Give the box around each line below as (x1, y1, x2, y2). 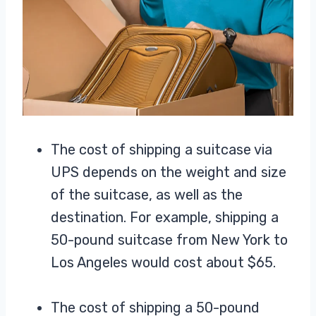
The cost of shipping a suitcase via (51, 141, 272, 159)
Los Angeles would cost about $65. (51, 254, 279, 272)
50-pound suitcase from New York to (51, 231, 288, 249)
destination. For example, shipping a (51, 209, 279, 226)
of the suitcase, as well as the (51, 186, 243, 204)
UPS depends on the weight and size (51, 164, 286, 181)
